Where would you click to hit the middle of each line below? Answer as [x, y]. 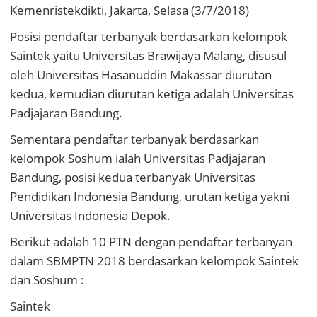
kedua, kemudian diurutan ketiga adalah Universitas [152, 94]
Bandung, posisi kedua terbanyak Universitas [133, 178]
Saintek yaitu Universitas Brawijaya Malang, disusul [148, 56]
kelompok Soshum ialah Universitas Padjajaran [138, 158]
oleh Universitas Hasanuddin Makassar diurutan [141, 75]
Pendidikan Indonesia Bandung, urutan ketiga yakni [150, 197]
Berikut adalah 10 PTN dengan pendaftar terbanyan [151, 242]
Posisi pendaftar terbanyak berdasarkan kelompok [149, 37]
